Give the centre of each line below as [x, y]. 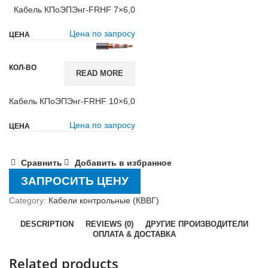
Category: [28, 200]
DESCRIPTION [47, 224]
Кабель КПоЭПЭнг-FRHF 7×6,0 [74, 10]
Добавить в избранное [123, 163]
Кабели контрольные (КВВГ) [104, 200]
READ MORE [100, 73]
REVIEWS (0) [109, 224]
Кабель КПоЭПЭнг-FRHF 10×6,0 [72, 101]
